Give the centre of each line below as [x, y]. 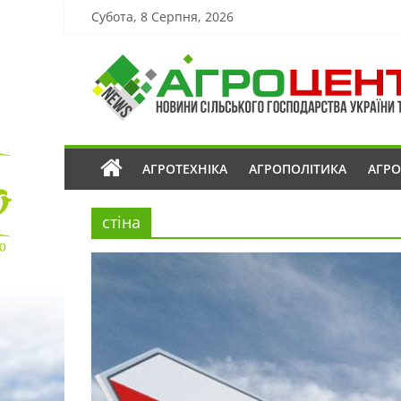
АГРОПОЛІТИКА [298, 169]
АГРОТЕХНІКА [185, 169]
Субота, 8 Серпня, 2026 [162, 17]
